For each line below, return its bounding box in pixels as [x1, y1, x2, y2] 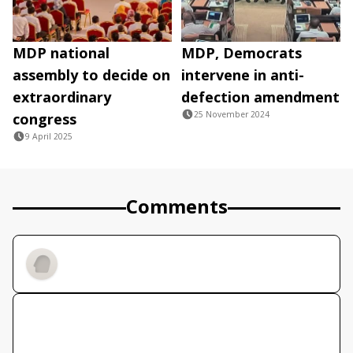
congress [13, 110, 76, 129]
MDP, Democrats [181, 43, 302, 63]
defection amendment [181, 87, 340, 107]
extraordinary [13, 87, 111, 107]
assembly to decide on [13, 65, 170, 85]
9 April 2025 [25, 131, 72, 143]
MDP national [13, 43, 110, 63]
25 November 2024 [194, 109, 269, 121]
